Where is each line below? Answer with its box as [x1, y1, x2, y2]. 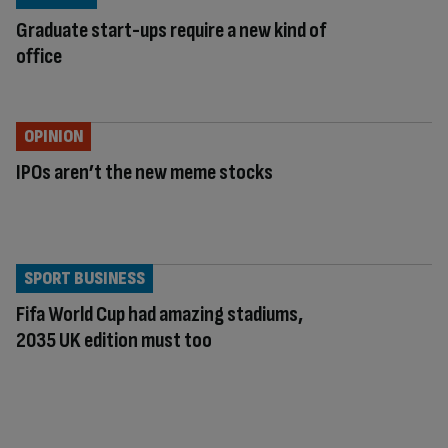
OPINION [24, 125, 83, 147]
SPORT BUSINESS [24, 267, 145, 289]
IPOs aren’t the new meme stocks [16, 158, 273, 186]
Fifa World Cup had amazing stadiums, [16, 300, 303, 328]
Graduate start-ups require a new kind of [16, 16, 326, 44]
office [16, 42, 62, 70]
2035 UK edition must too [16, 326, 212, 354]
